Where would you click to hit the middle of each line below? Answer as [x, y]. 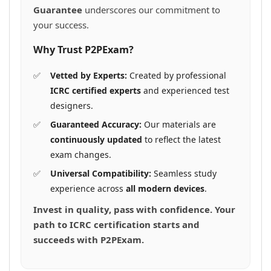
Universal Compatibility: [101, 173]
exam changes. [81, 154]
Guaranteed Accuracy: [96, 124]
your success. [61, 24]
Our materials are [179, 124]
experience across [88, 188]
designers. [72, 105]
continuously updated [96, 139]
